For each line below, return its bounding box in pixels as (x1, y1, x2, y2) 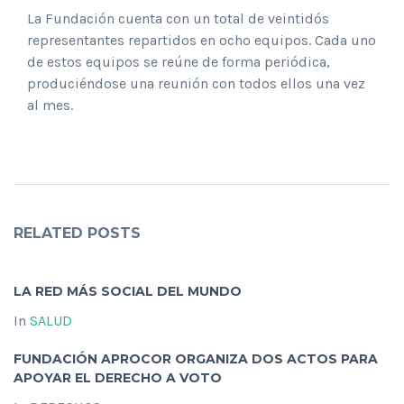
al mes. (27, 96, 73, 115)
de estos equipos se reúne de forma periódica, (27, 53, 330, 71)
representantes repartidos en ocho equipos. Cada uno (27, 32, 376, 50)
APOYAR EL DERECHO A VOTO (14, 370, 222, 387)
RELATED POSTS (14, 225, 141, 243)
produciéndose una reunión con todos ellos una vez (27, 75, 365, 93)
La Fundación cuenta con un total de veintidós (27, 10, 329, 28)
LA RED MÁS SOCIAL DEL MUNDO (14, 283, 242, 300)
